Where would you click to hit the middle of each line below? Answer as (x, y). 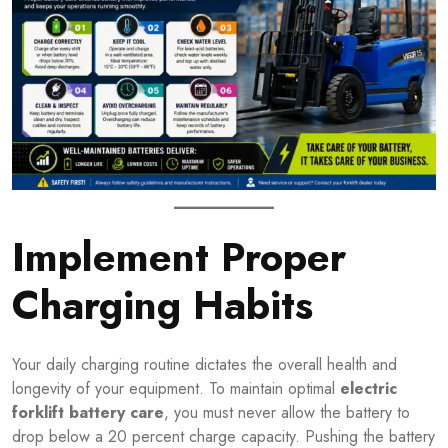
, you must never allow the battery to (287, 413)
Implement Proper (179, 257)
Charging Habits (162, 305)
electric (368, 389)
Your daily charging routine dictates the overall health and (204, 365)
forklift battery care (88, 413)
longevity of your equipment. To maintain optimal (176, 389)
